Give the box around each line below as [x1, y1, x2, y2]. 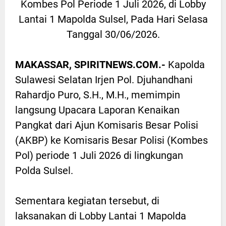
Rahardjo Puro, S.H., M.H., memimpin [15, 89, 180, 101]
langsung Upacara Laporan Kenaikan [15, 104, 180, 117]
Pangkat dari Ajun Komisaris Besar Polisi [15, 119, 198, 132]
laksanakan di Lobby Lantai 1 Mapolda [15, 210, 186, 222]
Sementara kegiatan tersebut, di [15, 195, 159, 207]
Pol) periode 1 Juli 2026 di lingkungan [15, 149, 183, 162]
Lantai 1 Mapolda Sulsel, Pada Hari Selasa [18, 13, 208, 26]
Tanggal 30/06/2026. [66, 28, 160, 41]
